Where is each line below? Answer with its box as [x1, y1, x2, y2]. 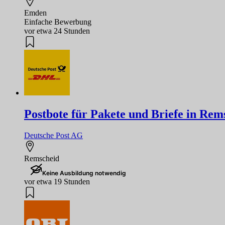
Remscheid [24, 154, 59, 163]
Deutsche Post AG [24, 131, 83, 140]
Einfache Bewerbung [24, 18, 91, 27]
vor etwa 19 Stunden [24, 177, 90, 186]
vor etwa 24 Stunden [24, 27, 90, 36]
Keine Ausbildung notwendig [42, 169, 126, 177]
